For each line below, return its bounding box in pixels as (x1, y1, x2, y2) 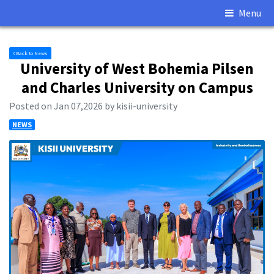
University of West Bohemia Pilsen (20, 58, 254, 78)
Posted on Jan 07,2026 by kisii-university (9, 100, 177, 113)
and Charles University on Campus (21, 77, 253, 97)
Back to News (15, 50, 48, 57)
